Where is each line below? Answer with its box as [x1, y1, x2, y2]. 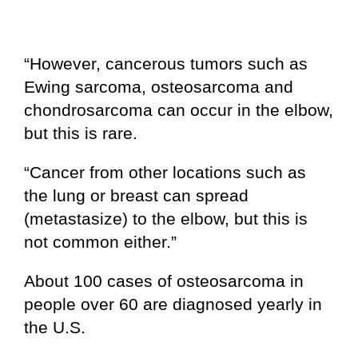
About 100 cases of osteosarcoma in [24, 272, 304, 291]
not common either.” [24, 233, 177, 252]
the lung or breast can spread [24, 186, 249, 205]
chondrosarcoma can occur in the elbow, [24, 101, 333, 120]
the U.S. [24, 318, 86, 337]
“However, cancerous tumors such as [24, 54, 308, 74]
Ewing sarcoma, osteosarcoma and [24, 78, 293, 97]
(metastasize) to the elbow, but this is [24, 209, 308, 229]
